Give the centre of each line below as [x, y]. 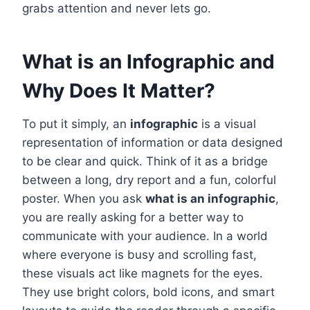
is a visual [227, 124]
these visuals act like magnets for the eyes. [143, 274]
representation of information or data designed [153, 143]
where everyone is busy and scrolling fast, [139, 255]
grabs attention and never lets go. [117, 9]
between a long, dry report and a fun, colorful [149, 180]
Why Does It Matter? [119, 91]
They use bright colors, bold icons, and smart [148, 292]
